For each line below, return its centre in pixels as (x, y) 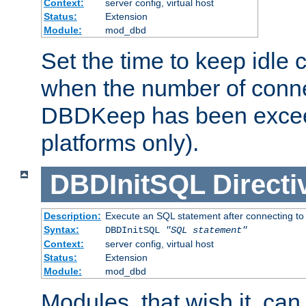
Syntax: (61, 230)
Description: (72, 216)
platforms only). (120, 142)
